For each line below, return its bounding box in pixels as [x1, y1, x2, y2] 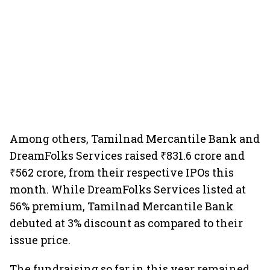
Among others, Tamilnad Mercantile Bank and [10, 131, 260, 146]
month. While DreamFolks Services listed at [10, 182, 246, 196]
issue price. [10, 233, 71, 247]
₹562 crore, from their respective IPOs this [10, 165, 234, 180]
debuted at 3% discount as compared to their [10, 216, 243, 230]
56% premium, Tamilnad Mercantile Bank [10, 199, 233, 213]
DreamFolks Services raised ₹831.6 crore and [10, 148, 245, 163]
